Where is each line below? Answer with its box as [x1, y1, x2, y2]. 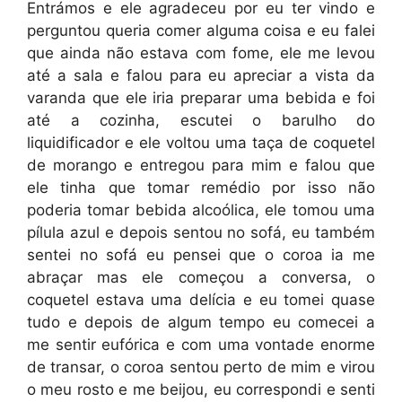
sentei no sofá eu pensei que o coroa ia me [27, 245, 375, 264]
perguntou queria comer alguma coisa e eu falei [27, 21, 375, 39]
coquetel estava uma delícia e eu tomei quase [27, 290, 375, 309]
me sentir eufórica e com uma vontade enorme [27, 335, 375, 354]
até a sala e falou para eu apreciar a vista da [27, 66, 375, 84]
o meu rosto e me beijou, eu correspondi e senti [27, 380, 375, 398]
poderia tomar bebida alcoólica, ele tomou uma [27, 200, 375, 219]
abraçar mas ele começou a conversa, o [27, 267, 375, 286]
